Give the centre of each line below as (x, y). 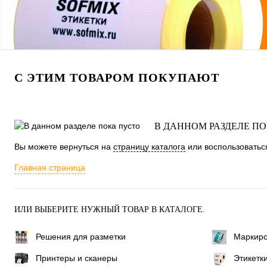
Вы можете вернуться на (64, 147)
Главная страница (50, 167)
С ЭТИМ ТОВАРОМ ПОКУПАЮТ (117, 77)
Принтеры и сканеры (77, 258)
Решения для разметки (81, 236)
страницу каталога (149, 147)
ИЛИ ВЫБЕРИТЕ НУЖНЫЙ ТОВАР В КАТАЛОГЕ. (110, 209)
